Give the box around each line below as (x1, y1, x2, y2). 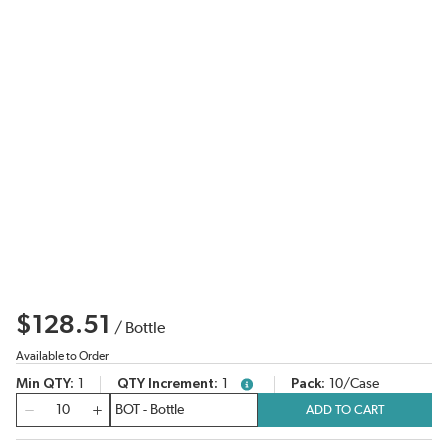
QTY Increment (117, 377, 214, 392)
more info (231, 379, 295, 396)
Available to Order (16, 350, 109, 363)
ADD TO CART (305, 402, 385, 417)
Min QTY (16, 377, 70, 392)
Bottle (125, 320, 165, 337)
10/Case (329, 377, 379, 392)
